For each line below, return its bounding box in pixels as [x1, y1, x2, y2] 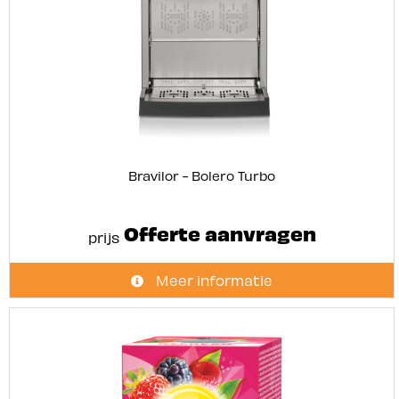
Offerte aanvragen [118, 219, 316, 246]
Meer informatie [152, 271, 273, 289]
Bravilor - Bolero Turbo [128, 167, 275, 183]
